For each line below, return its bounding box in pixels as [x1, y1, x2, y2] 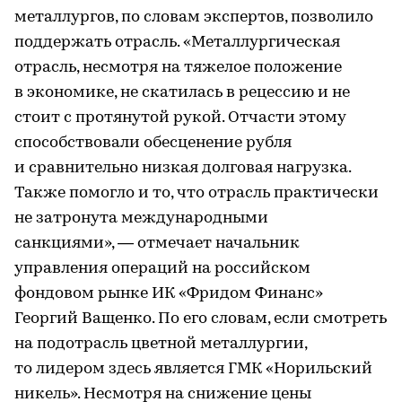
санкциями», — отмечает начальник [14, 235, 300, 252]
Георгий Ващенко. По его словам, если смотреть [14, 310, 387, 328]
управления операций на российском [14, 260, 310, 277]
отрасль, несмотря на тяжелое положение [14, 59, 342, 76]
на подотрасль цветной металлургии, [14, 336, 307, 353]
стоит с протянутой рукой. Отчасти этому [14, 109, 345, 127]
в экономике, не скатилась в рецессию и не [14, 84, 350, 101]
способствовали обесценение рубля [14, 135, 292, 152]
